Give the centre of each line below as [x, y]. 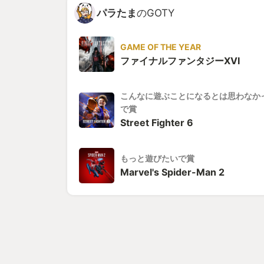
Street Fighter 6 [157, 123]
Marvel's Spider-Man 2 [172, 172]
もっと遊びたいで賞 [157, 158]
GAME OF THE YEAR [161, 47]
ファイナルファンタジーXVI [180, 60]
